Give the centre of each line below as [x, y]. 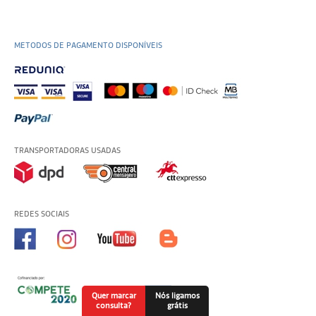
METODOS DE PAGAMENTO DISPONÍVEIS [88, 46]
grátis [177, 305]
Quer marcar [114, 296]
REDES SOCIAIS [42, 214]
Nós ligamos [177, 296]
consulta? [114, 305]
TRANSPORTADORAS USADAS [67, 151]
